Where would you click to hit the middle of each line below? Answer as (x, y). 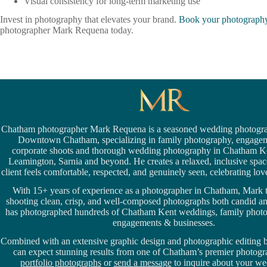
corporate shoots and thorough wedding (88, 151)
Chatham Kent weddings (168, 212)
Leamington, (32, 162)
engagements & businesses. (164, 223)
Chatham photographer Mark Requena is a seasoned (100, 129)
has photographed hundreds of (63, 212)
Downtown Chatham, (59, 140)
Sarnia (70, 162)
